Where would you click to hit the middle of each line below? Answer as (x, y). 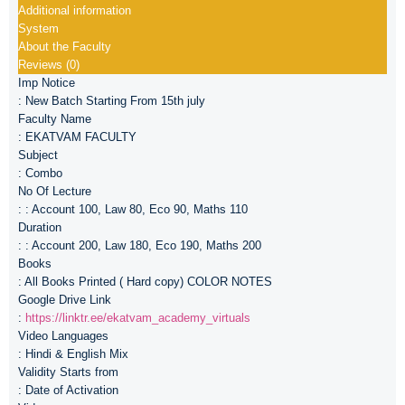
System (38, 28)
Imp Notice (47, 82)
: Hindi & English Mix (73, 353)
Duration (40, 227)
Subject (38, 155)
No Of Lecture (55, 191)
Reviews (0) (49, 64)
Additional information (75, 10)
